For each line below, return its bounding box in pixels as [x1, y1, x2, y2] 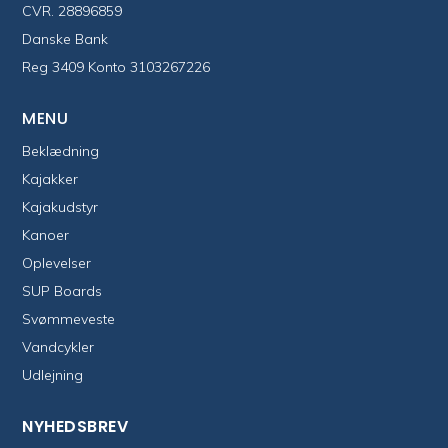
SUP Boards [22, 282, 103, 301]
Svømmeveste [22, 310, 116, 329]
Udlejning [22, 366, 84, 385]
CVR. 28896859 [22, 2, 123, 21]
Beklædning [22, 142, 100, 161]
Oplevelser [22, 254, 92, 273]
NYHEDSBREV [22, 415, 129, 439]
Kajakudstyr [22, 198, 99, 217]
